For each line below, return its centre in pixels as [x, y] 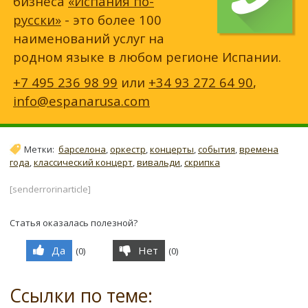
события [217, 149]
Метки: [41, 149]
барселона [82, 149]
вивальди [158, 163]
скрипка [202, 163]
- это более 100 [111, 19]
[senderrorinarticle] [50, 189]
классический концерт [83, 163]
